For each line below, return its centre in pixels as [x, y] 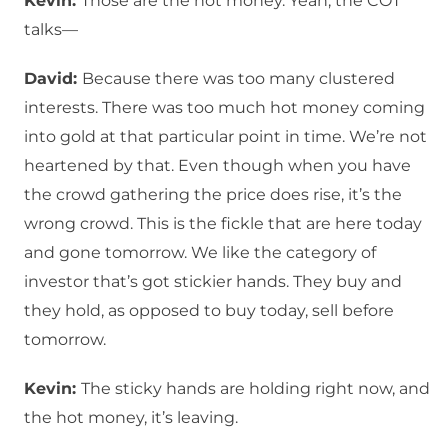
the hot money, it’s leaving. [131, 418]
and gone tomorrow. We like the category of [200, 253]
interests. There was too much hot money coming [224, 108]
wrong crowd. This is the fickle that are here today [223, 224]
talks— [51, 30]
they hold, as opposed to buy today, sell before [209, 311]
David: [53, 79]
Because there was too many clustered [238, 79]
